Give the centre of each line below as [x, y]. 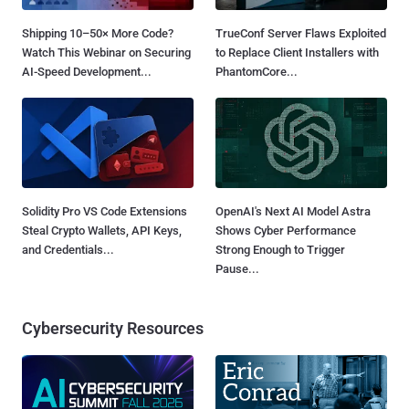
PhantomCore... [257, 72]
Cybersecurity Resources [113, 328]
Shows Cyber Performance [286, 230]
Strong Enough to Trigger [280, 249]
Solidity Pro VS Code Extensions [105, 211]
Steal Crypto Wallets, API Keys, [102, 230]
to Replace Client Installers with [297, 53]
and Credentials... [68, 249]
